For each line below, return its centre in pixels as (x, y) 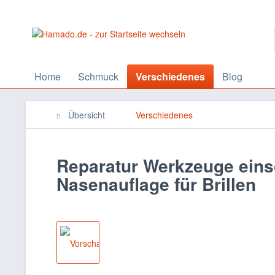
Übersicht (87, 115)
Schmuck (98, 76)
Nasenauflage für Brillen (156, 184)
